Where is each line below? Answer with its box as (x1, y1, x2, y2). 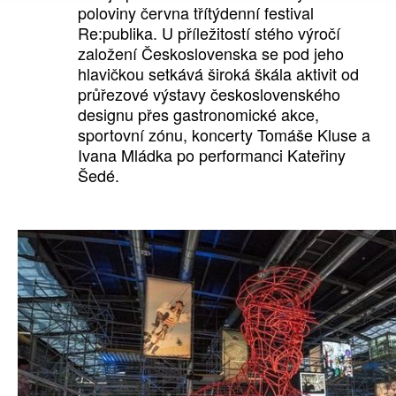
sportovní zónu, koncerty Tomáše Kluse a (77, 123, 370, 147)
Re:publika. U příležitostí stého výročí (77, 21, 340, 45)
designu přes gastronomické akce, (77, 103, 319, 126)
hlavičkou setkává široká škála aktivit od (77, 62, 359, 86)
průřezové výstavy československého (77, 82, 340, 106)
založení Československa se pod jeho (77, 42, 344, 65)
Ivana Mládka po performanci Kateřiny (77, 143, 346, 167)
